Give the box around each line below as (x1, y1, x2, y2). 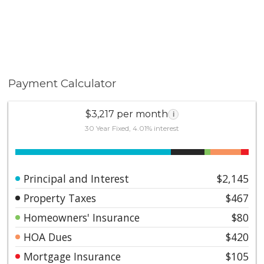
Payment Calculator (8, 77, 117, 90)
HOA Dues (24, 229, 72, 244)
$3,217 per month (85, 108, 168, 120)
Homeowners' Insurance (24, 210, 140, 225)
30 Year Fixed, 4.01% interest (85, 123, 179, 133)
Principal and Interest (24, 171, 130, 186)
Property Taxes (24, 190, 97, 205)
